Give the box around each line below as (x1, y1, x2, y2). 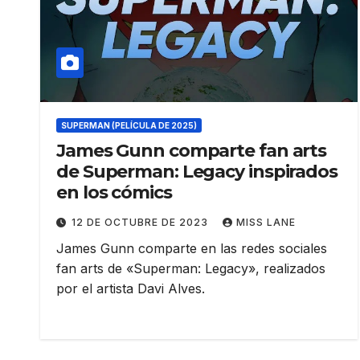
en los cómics (56, 182, 172, 204)
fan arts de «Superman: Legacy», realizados (56, 260, 325, 277)
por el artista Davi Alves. (56, 280, 205, 297)
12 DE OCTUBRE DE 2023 (72, 216, 211, 229)
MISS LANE (236, 216, 296, 229)
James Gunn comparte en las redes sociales (56, 240, 327, 257)
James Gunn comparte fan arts (56, 140, 327, 162)
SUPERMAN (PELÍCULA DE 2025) (61, 121, 197, 131)
